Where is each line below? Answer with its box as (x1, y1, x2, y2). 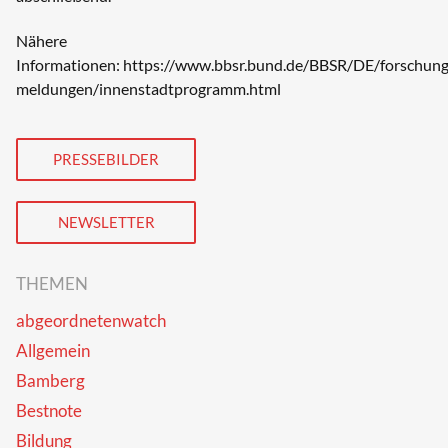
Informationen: (16, 54, 123, 74)
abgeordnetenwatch (16, 310, 166, 332)
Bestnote (16, 400, 82, 422)
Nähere (16, 30, 67, 50)
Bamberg (16, 370, 85, 392)
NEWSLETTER (57, 213, 155, 232)
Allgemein (16, 340, 90, 362)
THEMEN (16, 273, 88, 295)
